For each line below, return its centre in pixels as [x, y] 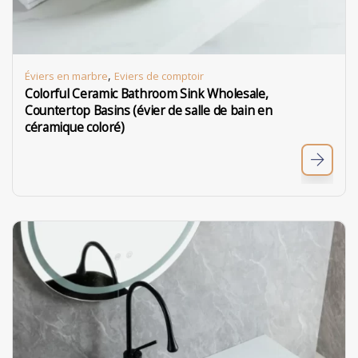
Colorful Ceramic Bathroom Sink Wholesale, [147, 94]
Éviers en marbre [66, 76]
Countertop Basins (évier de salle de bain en [149, 111]
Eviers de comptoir [159, 76]
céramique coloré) [75, 127]
